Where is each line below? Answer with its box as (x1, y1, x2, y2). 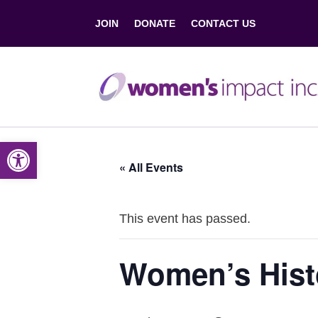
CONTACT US (191, 18, 256, 29)
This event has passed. (119, 212, 251, 226)
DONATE (134, 18, 176, 29)
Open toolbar (6, 136, 77, 161)
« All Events (119, 159, 183, 175)
